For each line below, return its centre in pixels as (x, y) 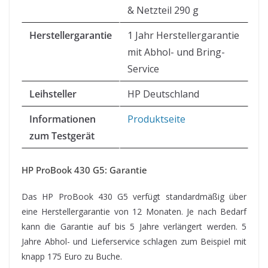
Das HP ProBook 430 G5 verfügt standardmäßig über (134, 197)
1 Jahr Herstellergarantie (183, 36)
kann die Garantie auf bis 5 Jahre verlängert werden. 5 (134, 227)
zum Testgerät (62, 136)
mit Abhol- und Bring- (176, 52)
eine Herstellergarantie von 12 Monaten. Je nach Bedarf (134, 212)
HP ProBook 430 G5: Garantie (84, 170)
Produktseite (156, 119)
